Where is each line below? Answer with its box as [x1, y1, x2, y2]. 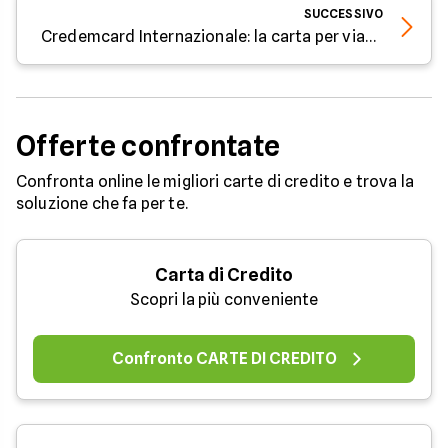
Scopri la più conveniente [129, 290, 319, 310]
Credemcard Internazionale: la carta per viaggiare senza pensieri [364, 27, 376, 47]
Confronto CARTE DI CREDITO [111, 349, 337, 369]
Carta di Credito [155, 264, 293, 286]
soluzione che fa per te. [16, 194, 188, 214]
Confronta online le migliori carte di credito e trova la [16, 172, 414, 192]
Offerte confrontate [16, 129, 281, 164]
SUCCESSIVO [303, 6, 383, 22]
